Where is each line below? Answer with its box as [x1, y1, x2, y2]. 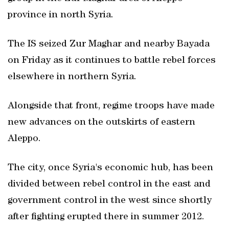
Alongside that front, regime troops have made [8, 101, 215, 111]
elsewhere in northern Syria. [8, 72, 136, 82]
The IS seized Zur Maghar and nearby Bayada [8, 39, 210, 50]
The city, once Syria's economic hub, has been [8, 163, 213, 173]
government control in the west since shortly [8, 196, 212, 206]
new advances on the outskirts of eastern [8, 118, 195, 128]
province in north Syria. [8, 10, 113, 20]
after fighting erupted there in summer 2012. [8, 212, 204, 222]
